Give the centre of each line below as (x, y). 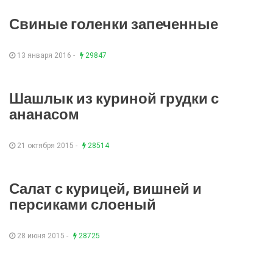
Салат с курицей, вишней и (105, 189)
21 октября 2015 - (47, 146)
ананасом (44, 115)
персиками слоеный (83, 205)
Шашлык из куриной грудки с (114, 99)
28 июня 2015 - (43, 236)
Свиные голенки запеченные (114, 24)
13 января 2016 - (46, 56)
